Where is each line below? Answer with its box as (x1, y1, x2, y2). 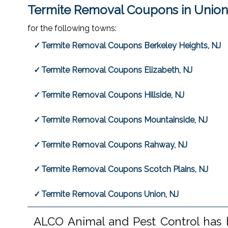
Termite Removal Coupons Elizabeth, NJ (41, 65, 193, 75)
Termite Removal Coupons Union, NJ (41, 189, 179, 199)
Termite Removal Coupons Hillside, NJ (41, 90, 185, 100)
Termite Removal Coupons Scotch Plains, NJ (41, 164, 209, 175)
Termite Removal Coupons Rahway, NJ (41, 139, 188, 150)
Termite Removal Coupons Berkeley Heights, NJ (41, 40, 221, 50)
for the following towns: (27, 23, 117, 34)
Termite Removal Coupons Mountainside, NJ (41, 115, 208, 125)
